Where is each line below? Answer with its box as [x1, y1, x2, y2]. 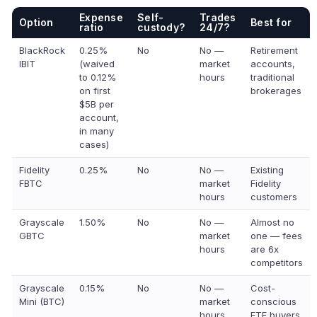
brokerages [250, 85, 301, 96]
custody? [137, 21, 185, 33]
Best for [250, 16, 292, 28]
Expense [79, 11, 123, 23]
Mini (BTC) [19, 296, 64, 307]
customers [250, 191, 297, 202]
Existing [250, 164, 284, 175]
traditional [250, 71, 294, 83]
